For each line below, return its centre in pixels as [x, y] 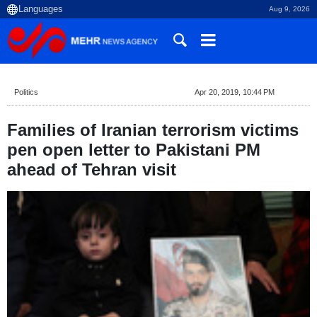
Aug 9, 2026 [289, 9]
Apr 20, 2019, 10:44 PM [234, 92]
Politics [26, 92]
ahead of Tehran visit [92, 169]
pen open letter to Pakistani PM [134, 150]
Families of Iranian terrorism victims [153, 130]
